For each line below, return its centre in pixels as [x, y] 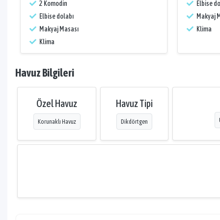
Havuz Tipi [134, 103]
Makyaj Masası [58, 29]
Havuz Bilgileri [45, 73]
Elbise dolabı [56, 16]
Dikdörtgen [134, 122]
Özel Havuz [57, 103]
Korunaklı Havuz [57, 122]
